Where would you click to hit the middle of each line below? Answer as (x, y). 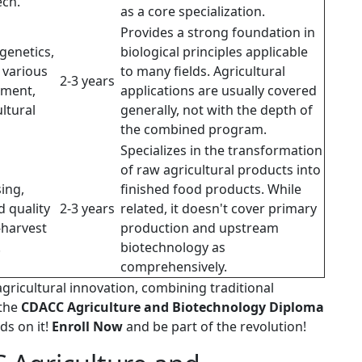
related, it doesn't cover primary (219, 209)
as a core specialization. (193, 12)
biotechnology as (173, 248)
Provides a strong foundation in (218, 33)
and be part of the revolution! (215, 327)
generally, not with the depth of (217, 110)
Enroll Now (87, 327)
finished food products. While (211, 189)
